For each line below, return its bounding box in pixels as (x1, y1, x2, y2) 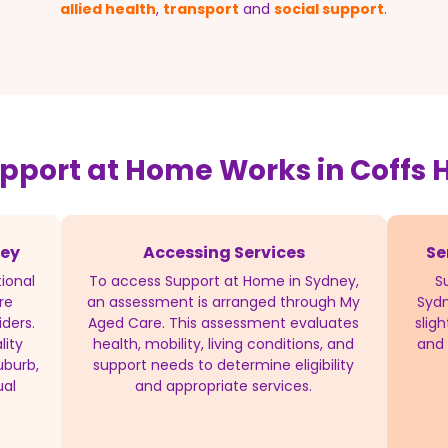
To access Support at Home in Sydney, (88, 270, 359, 291)
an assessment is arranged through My (87, 291, 361, 312)
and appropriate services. (135, 375, 313, 396)
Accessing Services (142, 240, 305, 264)
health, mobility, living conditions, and (93, 333, 355, 354)
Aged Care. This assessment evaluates (88, 312, 360, 333)
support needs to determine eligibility (93, 354, 355, 375)
